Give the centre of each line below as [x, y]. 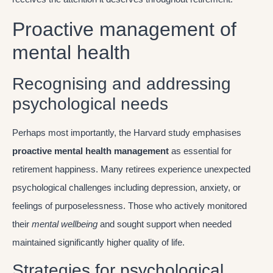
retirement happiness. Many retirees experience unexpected [131, 169]
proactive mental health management [90, 151]
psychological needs [90, 104]
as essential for [200, 151]
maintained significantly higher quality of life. [98, 242]
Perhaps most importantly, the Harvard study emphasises [127, 132]
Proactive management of [124, 29]
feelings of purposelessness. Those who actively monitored [129, 205]
